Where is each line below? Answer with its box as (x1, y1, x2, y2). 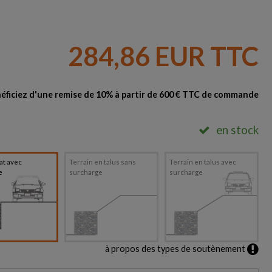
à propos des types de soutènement (105, 243, 247, 254)
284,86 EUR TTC (68, 40, 259, 72)
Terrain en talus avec (169, 158, 236, 166)
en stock (216, 123, 259, 137)
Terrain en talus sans (69, 158, 136, 166)
